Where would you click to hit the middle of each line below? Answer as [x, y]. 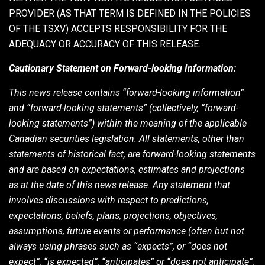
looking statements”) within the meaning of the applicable [128, 123]
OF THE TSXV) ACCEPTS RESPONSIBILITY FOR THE [118, 28]
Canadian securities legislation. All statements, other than [127, 138]
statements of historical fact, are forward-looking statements [132, 154]
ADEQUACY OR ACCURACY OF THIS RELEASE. [105, 44]
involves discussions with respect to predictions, [109, 200]
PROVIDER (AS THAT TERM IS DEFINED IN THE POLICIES [130, 13]
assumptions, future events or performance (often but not [127, 231]
